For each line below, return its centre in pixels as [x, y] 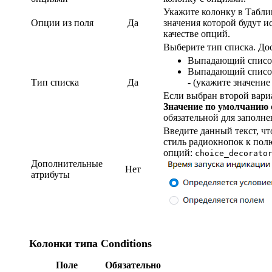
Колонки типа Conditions [90, 243]
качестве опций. [197, 33]
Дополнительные [67, 163]
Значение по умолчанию [216, 106]
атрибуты [50, 174]
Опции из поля [62, 22]
